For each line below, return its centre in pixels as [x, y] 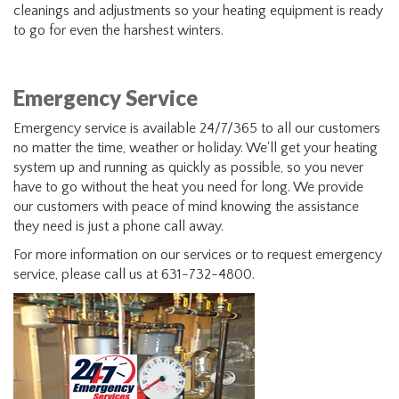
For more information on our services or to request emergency [198, 255]
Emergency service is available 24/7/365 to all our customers [197, 128]
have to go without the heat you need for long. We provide [188, 187]
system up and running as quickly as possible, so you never [188, 167]
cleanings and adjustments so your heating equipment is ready [198, 11]
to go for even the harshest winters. [118, 30]
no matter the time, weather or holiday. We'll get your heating [195, 148]
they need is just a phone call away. [118, 226]
